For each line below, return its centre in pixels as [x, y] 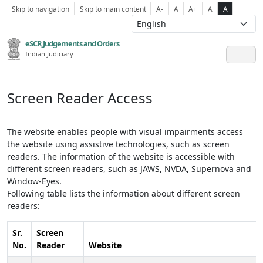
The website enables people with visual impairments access [125, 132]
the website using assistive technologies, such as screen [118, 144]
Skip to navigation [41, 9]
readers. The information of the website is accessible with [121, 156]
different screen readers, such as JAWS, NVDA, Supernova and [129, 169]
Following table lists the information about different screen [124, 193]
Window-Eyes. [34, 181]
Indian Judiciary [49, 54]
